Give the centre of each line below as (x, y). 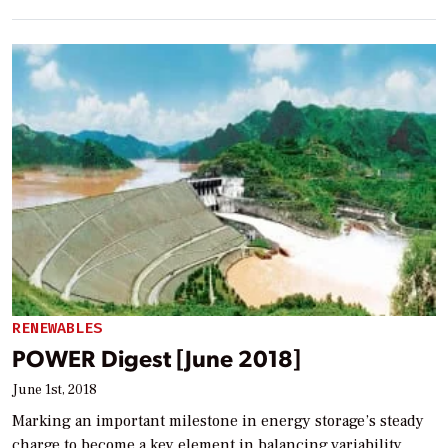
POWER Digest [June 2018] (156, 357)
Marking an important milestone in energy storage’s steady (218, 420)
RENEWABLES (57, 328)
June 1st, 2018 (54, 389)
